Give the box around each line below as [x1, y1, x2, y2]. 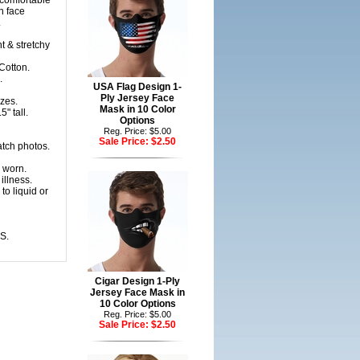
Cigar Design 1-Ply [95, 276, 180, 287]
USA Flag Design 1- [93, 81, 182, 92]
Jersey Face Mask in [90, 287, 185, 298]
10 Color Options [99, 298, 176, 309]
